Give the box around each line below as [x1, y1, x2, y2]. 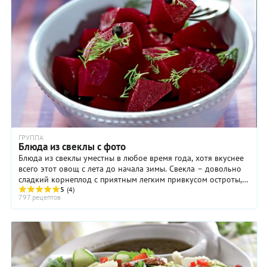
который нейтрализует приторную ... [18, 185, 157, 196]
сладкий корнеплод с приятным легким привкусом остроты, [18, 174, 242, 185]
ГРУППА [18, 133, 44, 142]
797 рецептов [18, 193, 61, 202]
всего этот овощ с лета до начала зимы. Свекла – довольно [18, 163, 241, 175]
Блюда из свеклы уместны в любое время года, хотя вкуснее [18, 153, 244, 164]
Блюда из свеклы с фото [18, 140, 126, 154]
